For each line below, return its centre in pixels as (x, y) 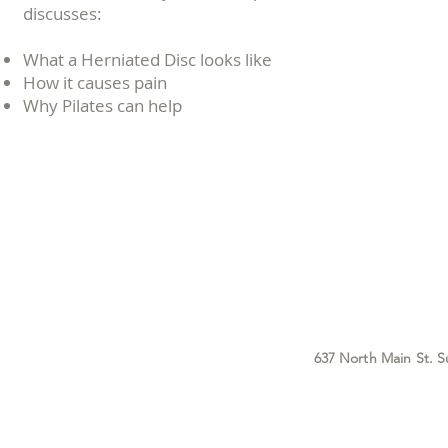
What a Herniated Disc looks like (147, 59)
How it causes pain (95, 82)
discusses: (62, 13)
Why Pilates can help (102, 105)
